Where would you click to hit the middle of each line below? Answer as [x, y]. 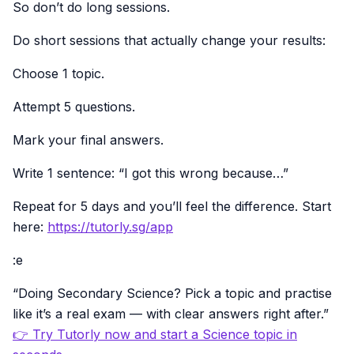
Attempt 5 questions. [74, 106]
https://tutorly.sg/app [110, 226]
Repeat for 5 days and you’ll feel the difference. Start [172, 206]
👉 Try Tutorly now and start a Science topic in [155, 334]
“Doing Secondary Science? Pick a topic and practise [172, 293]
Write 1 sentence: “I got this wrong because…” [151, 173]
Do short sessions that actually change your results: [169, 40]
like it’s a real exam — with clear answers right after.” [171, 313]
